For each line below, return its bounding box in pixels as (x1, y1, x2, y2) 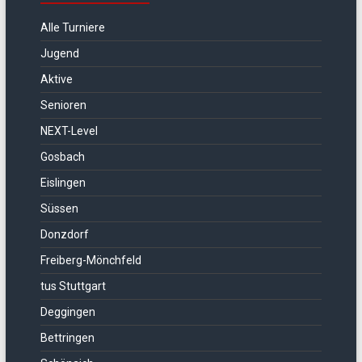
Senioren (40, 99, 86, 112)
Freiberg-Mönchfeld (40, 254, 141, 267)
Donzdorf (40, 228, 89, 241)
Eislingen (40, 176, 86, 189)
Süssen (40, 202, 78, 215)
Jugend (40, 47, 79, 60)
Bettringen (40, 331, 95, 344)
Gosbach (40, 150, 85, 163)
